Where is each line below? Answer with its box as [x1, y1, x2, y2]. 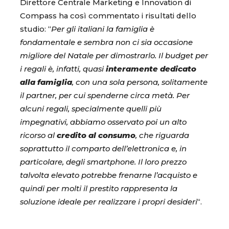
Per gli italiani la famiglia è [51, 24, 154, 34]
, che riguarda [135, 130, 189, 140]
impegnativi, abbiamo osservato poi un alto [20, 117, 187, 127]
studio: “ [20, 24, 51, 34]
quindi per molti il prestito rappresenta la [20, 184, 177, 193]
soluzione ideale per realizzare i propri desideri [20, 197, 197, 207]
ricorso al [20, 130, 57, 140]
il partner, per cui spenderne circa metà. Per [20, 90, 190, 100]
